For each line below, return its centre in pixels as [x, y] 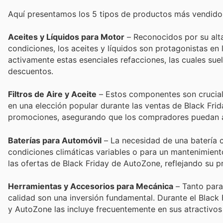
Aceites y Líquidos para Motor [66, 37]
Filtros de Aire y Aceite [52, 94]
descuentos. [31, 71]
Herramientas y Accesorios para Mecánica [91, 186]
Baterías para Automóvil [55, 140]
